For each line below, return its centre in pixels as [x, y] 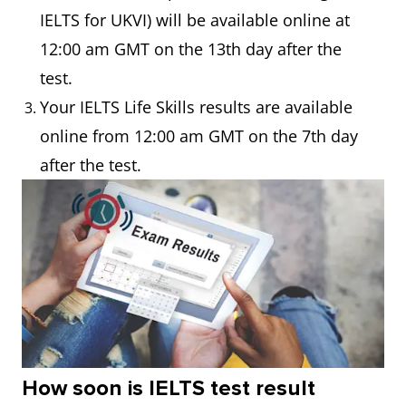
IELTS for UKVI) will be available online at [195, 20]
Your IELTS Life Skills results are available [196, 107]
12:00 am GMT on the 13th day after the [191, 49]
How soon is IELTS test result [169, 388]
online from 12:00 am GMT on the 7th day [199, 136]
